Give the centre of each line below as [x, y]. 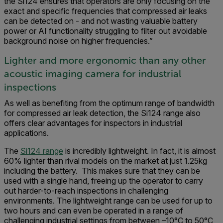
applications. [27, 133]
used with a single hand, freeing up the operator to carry [104, 181]
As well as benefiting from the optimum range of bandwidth [109, 103]
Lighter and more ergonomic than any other [105, 60]
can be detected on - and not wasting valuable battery [101, 21]
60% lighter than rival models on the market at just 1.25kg [106, 161]
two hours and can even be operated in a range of [94, 211]
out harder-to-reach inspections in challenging [86, 191]
